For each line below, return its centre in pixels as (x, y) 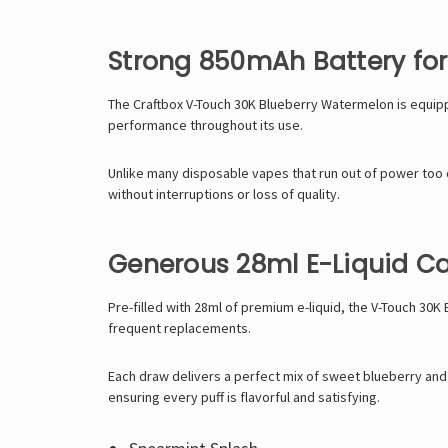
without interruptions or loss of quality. (224, 194)
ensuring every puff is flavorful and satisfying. (244, 397)
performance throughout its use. (205, 125)
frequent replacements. (179, 328)
